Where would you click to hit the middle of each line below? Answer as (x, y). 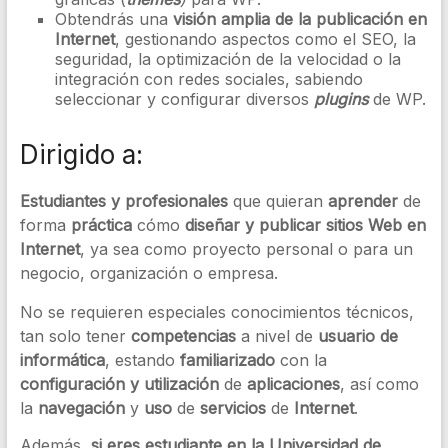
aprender (362, 201)
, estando (142, 360)
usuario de (355, 336)
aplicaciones (290, 384)
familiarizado (227, 360)
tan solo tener (75, 336)
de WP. (399, 99)
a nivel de (276, 336)
